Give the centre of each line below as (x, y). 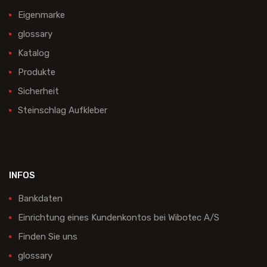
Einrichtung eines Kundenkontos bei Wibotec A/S (119, 218)
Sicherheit (38, 91)
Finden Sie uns (48, 237)
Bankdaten (40, 199)
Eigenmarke (41, 15)
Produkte (37, 72)
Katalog (34, 53)
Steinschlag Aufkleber (63, 111)
